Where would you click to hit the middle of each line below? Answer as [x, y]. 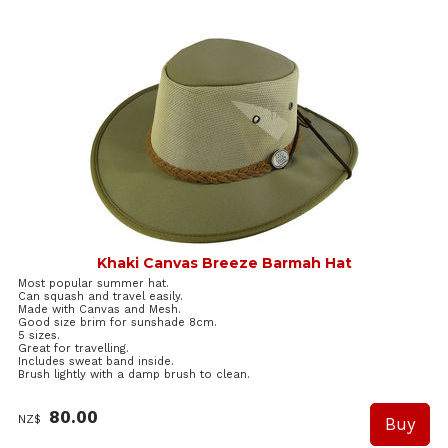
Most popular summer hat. [93, 284]
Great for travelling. [73, 349]
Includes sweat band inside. [96, 362]
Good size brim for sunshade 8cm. [117, 323]
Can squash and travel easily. [100, 297]
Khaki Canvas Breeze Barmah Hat [224, 263]
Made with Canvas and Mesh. [99, 310]
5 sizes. [39, 336]
